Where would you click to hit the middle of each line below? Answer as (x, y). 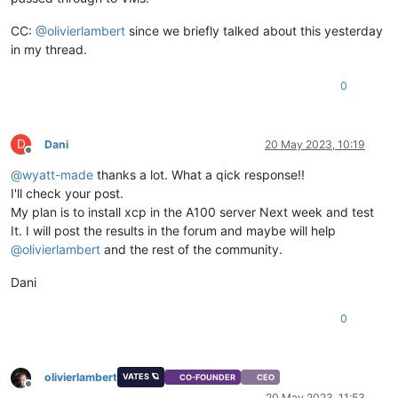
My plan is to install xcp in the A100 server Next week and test (192, 212)
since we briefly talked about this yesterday (254, 31)
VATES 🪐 (140, 376)
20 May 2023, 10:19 (315, 145)
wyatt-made (58, 175)
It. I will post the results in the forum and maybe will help (173, 231)
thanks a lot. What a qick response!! (199, 175)
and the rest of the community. (191, 250)
